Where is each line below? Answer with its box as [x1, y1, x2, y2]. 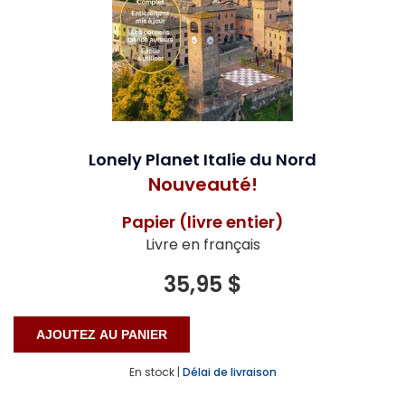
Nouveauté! [147, 172, 258, 198]
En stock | [128, 364, 180, 381]
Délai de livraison [182, 364, 277, 381]
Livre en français [145, 234, 260, 256]
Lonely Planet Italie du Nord [89, 148, 316, 172]
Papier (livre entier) [121, 211, 284, 234]
